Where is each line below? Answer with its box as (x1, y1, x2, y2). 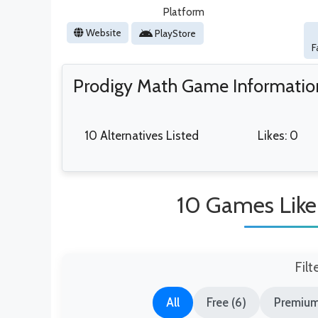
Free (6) (207, 295, 247, 310)
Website (84, 26, 121, 38)
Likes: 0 (257, 128, 298, 143)
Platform (163, 6, 204, 19)
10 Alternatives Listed (84, 128, 199, 143)
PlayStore (153, 28, 196, 40)
